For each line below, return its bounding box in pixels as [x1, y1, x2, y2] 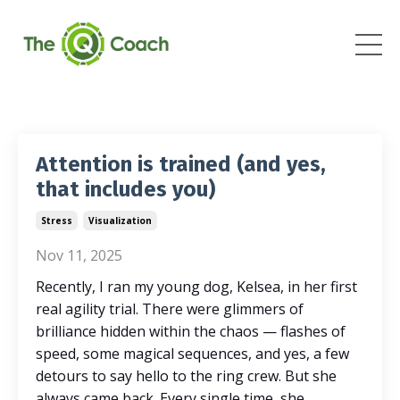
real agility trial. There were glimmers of [36, 298, 304, 319]
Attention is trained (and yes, [36, 151, 326, 177]
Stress [41, 213, 72, 227]
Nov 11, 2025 [36, 245, 122, 265]
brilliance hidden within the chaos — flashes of [36, 321, 346, 341]
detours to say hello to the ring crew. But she [36, 365, 337, 386]
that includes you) [36, 176, 215, 202]
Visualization [88, 213, 152, 227]
